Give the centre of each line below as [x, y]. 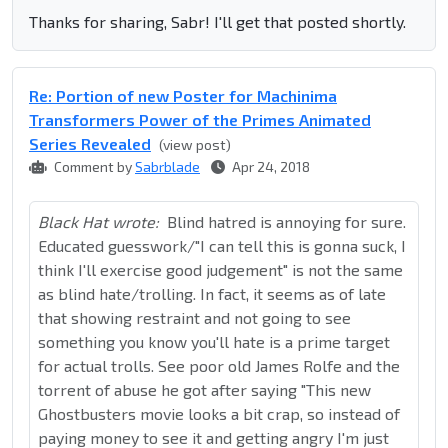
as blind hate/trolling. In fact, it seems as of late [212, 294]
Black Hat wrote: [98, 222]
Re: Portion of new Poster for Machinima [183, 96]
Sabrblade [167, 167]
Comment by [93, 167]
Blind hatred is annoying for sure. [286, 222]
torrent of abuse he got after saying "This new [204, 390]
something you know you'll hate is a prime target [214, 342]
